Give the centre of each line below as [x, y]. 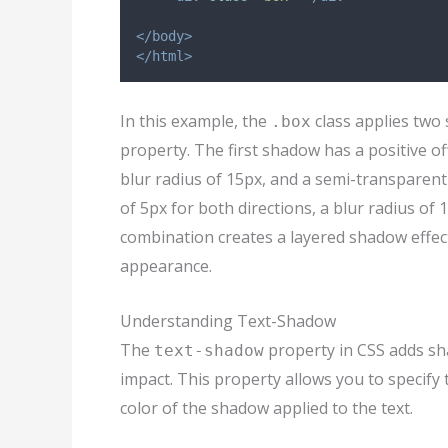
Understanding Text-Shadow [228, 320]
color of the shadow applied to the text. [266, 407]
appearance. [166, 266]
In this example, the [195, 121]
